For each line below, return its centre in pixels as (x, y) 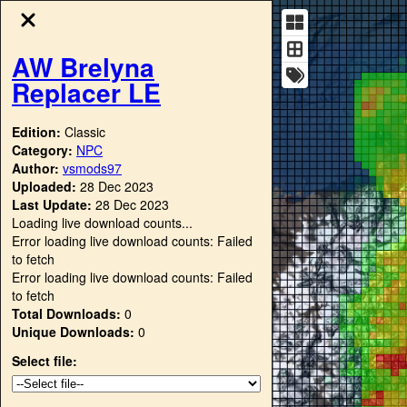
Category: (44, 149)
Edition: (38, 131)
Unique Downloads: (73, 331)
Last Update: (52, 204)
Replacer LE (86, 92)
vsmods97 (92, 168)
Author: (37, 168)
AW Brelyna (83, 66)
